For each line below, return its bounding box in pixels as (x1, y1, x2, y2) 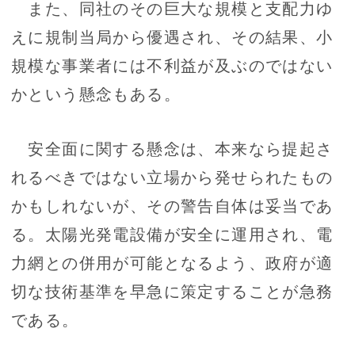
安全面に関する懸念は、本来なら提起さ (11, 136, 334, 160)
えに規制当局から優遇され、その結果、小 (11, 25, 334, 48)
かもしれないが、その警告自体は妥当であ (11, 193, 334, 217)
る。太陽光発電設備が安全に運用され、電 (11, 222, 334, 246)
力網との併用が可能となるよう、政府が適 (11, 250, 334, 274)
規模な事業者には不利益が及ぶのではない (11, 53, 334, 77)
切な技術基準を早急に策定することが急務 (11, 279, 334, 303)
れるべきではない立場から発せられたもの (11, 165, 334, 189)
